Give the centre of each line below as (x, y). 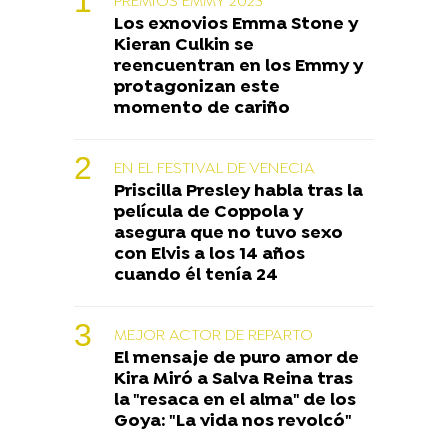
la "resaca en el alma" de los (235, 400)
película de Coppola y (208, 212)
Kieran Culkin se (184, 45)
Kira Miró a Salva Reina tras (233, 379)
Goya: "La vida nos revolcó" (233, 421)
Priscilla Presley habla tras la (238, 191)
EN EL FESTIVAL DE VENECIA (214, 168)
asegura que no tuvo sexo (228, 233)
